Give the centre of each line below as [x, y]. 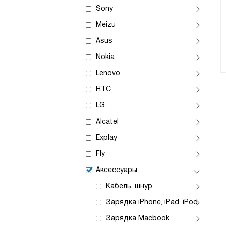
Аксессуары [117, 170]
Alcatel [107, 122]
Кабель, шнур [129, 186]
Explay [106, 138]
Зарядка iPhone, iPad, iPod [152, 203]
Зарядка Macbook [138, 219]
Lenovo [108, 73]
